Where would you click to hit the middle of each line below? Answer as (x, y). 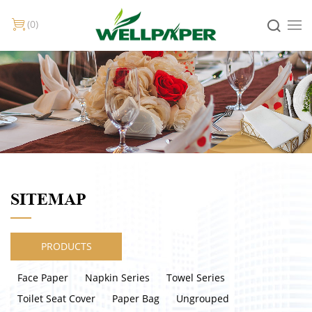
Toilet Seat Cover (56, 298)
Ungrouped (203, 298)
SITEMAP (48, 198)
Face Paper (43, 277)
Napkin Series (117, 277)
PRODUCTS (66, 246)
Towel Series (196, 277)
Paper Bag (136, 298)
